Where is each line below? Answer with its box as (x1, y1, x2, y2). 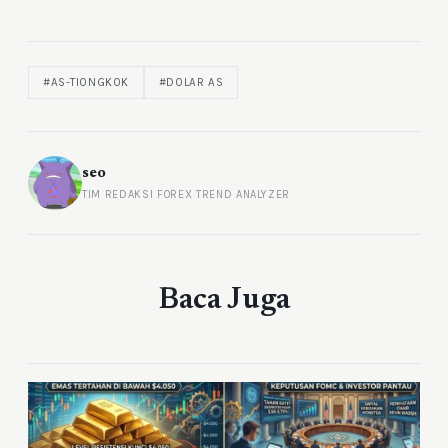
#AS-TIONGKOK (43, 74, 129, 89)
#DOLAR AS (158, 74, 224, 89)
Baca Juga (158, 285, 290, 316)
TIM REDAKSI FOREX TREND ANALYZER (82, 188, 291, 201)
